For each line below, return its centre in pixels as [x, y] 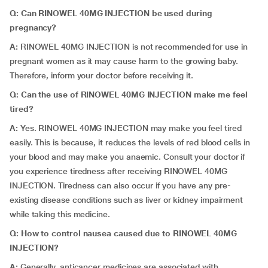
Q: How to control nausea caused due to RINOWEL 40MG [123, 233]
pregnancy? [33, 28]
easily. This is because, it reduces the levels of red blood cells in [130, 142]
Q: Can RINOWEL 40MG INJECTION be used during [111, 13]
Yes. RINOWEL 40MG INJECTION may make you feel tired [130, 128]
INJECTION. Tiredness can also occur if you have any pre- [120, 185]
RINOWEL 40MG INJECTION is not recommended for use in [134, 47]
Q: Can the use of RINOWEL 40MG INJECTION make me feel [129, 95]
